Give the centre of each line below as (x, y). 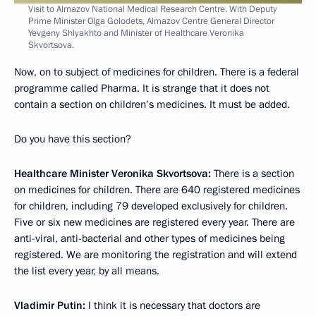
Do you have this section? (73, 139)
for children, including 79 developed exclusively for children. (151, 206)
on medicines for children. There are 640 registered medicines (157, 189)
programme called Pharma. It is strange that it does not (142, 88)
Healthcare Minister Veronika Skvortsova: (113, 173)
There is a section (253, 173)
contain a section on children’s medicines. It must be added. (152, 104)
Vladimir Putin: (50, 305)
